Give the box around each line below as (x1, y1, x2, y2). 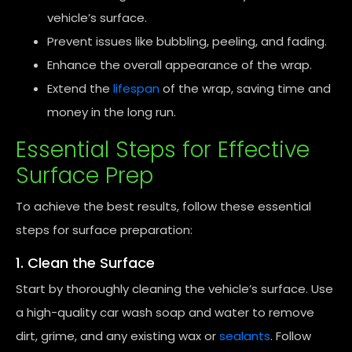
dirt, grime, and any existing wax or (16, 328, 219, 344)
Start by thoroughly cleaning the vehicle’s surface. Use (16, 280, 333, 297)
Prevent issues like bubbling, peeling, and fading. (47, 33, 327, 49)
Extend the (47, 80, 113, 97)
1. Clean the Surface (16, 253, 155, 273)
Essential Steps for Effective (16, 134, 310, 165)
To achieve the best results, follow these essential (16, 198, 311, 214)
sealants (219, 328, 270, 344)
